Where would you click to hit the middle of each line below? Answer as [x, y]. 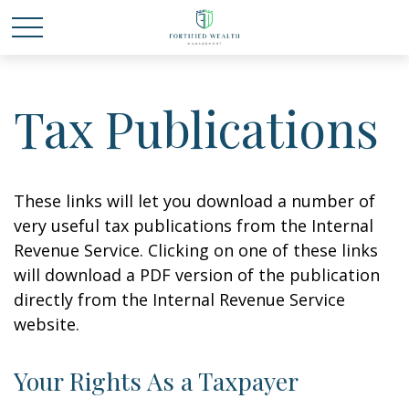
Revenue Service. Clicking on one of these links [196, 250]
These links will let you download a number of [194, 201]
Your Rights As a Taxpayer [156, 381]
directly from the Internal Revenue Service [179, 299]
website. [47, 324]
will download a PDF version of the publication [197, 275]
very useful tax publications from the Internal [194, 225]
